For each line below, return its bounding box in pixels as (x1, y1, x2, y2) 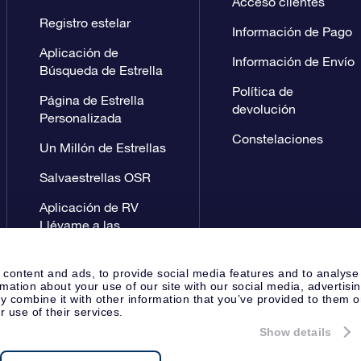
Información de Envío (231, 54, 355, 68)
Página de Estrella (39, 93, 145, 107)
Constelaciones (231, 131, 323, 146)
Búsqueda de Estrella (39, 63, 164, 77)
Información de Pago (231, 24, 352, 39)
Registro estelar (39, 15, 131, 30)
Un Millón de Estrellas (39, 140, 167, 155)
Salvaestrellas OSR (39, 170, 151, 185)
